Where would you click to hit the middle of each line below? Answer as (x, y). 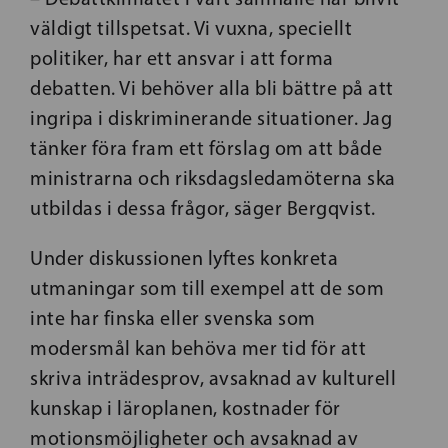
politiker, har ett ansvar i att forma (182, 58)
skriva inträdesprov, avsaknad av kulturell (213, 378)
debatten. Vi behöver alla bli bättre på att (212, 88)
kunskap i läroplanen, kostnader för (185, 408)
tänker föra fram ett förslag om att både (206, 148)
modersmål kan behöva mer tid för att (198, 348)
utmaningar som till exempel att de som (207, 288)
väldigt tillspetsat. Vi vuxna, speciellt (191, 28)
